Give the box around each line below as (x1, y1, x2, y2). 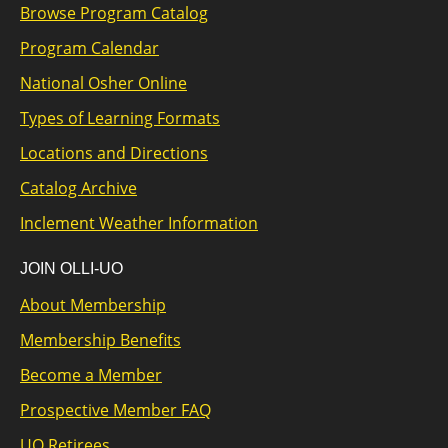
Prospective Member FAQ (20, 399, 211, 422)
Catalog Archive (20, 177, 137, 200)
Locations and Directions (20, 142, 208, 165)
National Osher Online (20, 72, 187, 95)
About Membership (20, 294, 166, 317)
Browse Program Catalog (20, 2, 208, 25)
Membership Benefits (20, 329, 181, 352)
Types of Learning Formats (20, 107, 220, 130)
